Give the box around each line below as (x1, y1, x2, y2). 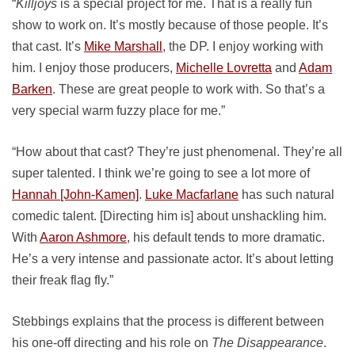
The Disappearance (212, 336, 323, 349)
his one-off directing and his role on (12, 336, 212, 349)
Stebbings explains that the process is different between (12, 315, 324, 328)
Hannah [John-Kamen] (12, 188, 139, 201)
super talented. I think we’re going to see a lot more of (12, 166, 310, 180)
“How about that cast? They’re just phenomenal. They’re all (12, 145, 342, 158)
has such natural (239, 188, 334, 201)
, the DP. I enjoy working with (162, 40, 323, 53)
